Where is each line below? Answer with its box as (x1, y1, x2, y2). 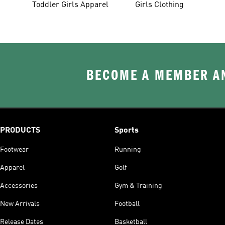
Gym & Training (115, 182, 162, 189)
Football (115, 200, 140, 207)
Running (115, 146, 141, 153)
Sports (115, 126, 139, 135)
